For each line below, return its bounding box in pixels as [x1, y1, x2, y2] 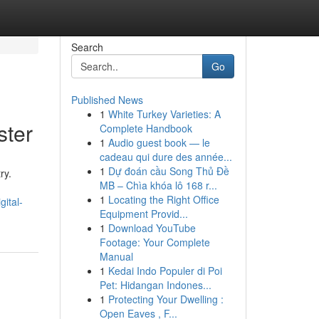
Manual [99, 249, 133, 263]
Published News [70, 93, 143, 107]
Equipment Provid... [99, 206, 188, 221]
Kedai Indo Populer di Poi [108, 263, 222, 278]
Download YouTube [108, 221, 196, 235]
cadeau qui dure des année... [99, 150, 232, 164]
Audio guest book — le [108, 135, 210, 150]
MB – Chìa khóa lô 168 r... [99, 178, 217, 192]
